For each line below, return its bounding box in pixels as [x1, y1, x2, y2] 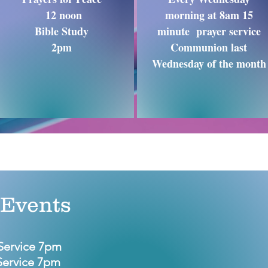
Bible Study [35, 23, 89, 39]
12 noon [41, 7, 82, 23]
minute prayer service [157, 23, 261, 39]
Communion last [170, 39, 247, 55]
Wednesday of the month [151, 56, 266, 71]
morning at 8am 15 [165, 7, 253, 23]
